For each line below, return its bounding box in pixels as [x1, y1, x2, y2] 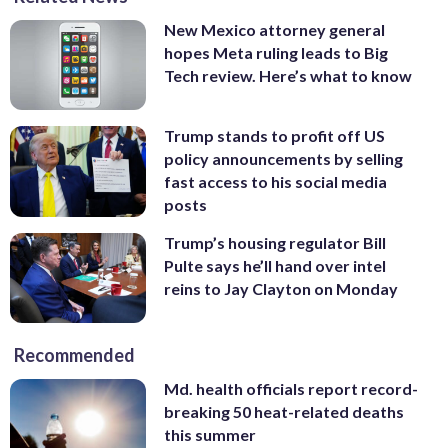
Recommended [14, 344, 135, 367]
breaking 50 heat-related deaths [164, 402, 404, 422]
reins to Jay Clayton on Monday [164, 278, 398, 298]
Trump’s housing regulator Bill [164, 232, 386, 252]
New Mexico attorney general [164, 19, 385, 39]
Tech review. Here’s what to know [164, 65, 412, 85]
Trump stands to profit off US [164, 126, 385, 146]
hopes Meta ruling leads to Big [164, 42, 388, 62]
